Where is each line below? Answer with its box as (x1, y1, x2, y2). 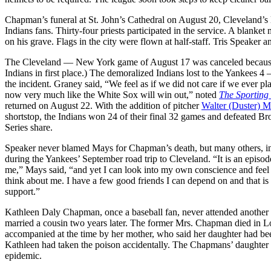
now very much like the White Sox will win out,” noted (5, 89, 219, 100)
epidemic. (5, 250, 42, 261)
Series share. (5, 122, 53, 132)
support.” (5, 186, 40, 197)
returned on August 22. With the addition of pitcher (5, 100, 201, 111)
